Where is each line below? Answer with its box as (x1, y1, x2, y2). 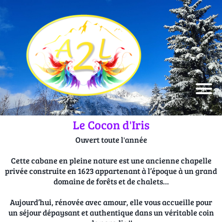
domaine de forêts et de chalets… (53, 176, 169, 187)
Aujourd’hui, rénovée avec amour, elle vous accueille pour (10, 197, 212, 208)
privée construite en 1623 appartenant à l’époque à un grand (5, 166, 217, 176)
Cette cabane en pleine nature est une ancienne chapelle (10, 155, 212, 166)
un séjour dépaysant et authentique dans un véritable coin (8, 207, 214, 218)
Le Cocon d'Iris (72, 116, 150, 133)
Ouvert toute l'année (75, 134, 147, 145)
